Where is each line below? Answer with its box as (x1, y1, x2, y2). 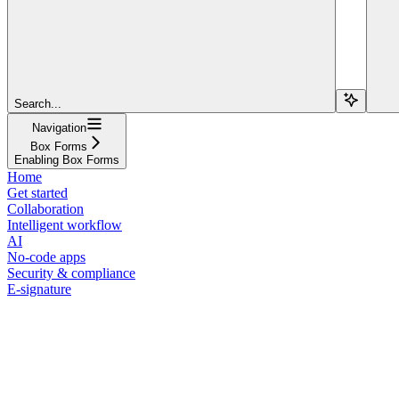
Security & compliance (7, 265, 135, 281)
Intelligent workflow (7, 216, 122, 232)
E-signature (7, 281, 71, 297)
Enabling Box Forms (14, 152, 119, 167)
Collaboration (7, 200, 84, 216)
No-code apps (7, 248, 85, 265)
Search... (14, 96, 61, 110)
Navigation (31, 120, 86, 134)
